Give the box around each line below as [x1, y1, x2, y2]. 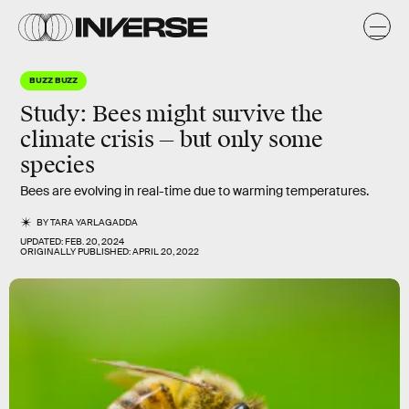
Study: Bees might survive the [20, 100, 324, 128]
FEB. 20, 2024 [65, 236, 124, 247]
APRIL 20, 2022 [132, 246, 199, 257]
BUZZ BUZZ [29, 74, 79, 85]
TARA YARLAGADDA [50, 216, 139, 228]
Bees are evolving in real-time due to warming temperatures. [20, 183, 369, 199]
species [20, 152, 95, 179]
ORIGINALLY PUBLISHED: [20, 246, 132, 257]
